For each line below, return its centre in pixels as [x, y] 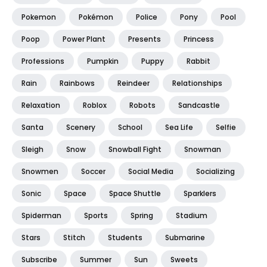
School [130, 127]
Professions [43, 61]
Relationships [197, 83]
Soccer [93, 171]
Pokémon [96, 17]
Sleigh [32, 149]
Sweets [184, 259]
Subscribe [39, 259]
